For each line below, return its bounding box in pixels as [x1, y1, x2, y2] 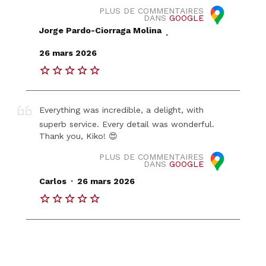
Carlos [39, 176, 67, 186]
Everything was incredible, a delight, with [39, 105, 204, 115]
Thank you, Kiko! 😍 [39, 131, 118, 141]
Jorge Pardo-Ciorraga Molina [39, 26, 162, 36]
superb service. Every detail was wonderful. [39, 119, 215, 129]
